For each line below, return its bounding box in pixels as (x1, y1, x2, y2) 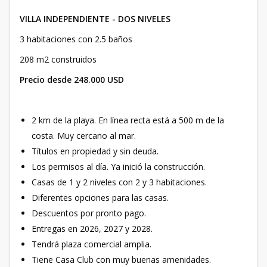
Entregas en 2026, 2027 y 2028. (32, 223, 153, 235)
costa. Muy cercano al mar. (32, 130, 136, 142)
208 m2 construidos (20, 54, 97, 66)
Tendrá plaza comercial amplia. (32, 238, 151, 250)
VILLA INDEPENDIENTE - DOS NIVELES (20, 13, 170, 25)
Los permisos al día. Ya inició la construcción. (32, 161, 205, 173)
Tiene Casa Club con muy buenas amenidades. (32, 254, 211, 266)
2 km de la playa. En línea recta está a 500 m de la (32, 114, 224, 126)
